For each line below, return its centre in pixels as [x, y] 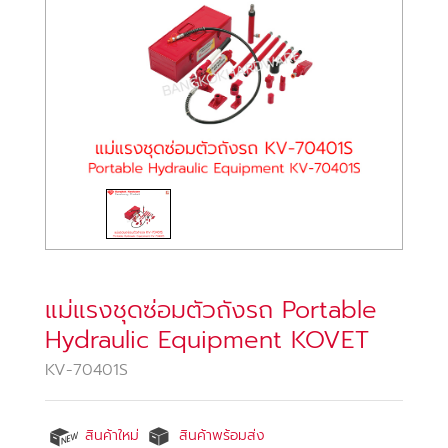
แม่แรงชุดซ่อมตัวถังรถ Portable [211, 310]
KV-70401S [86, 370]
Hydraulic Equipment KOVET [207, 340]
